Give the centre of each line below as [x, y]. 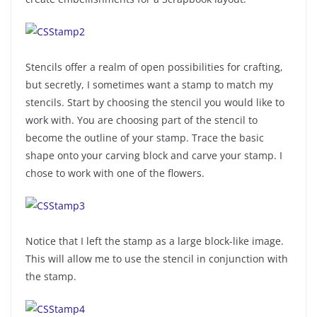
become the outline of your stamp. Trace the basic [145, 137]
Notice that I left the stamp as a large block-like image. [155, 241]
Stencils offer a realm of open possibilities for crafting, [154, 67]
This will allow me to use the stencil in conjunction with [157, 258]
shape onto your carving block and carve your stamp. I [154, 155]
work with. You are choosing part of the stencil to [142, 120]
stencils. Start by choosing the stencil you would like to [155, 102]
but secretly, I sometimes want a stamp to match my [149, 84]
